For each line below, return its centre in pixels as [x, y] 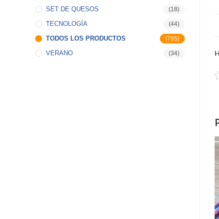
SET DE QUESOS [72, 9]
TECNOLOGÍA [67, 24]
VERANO [59, 53]
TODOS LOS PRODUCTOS [86, 38]
